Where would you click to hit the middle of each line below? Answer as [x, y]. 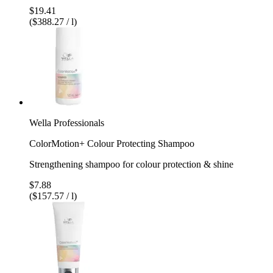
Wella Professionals [67, 122]
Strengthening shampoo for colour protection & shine [131, 164]
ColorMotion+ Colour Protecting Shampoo [112, 143]
